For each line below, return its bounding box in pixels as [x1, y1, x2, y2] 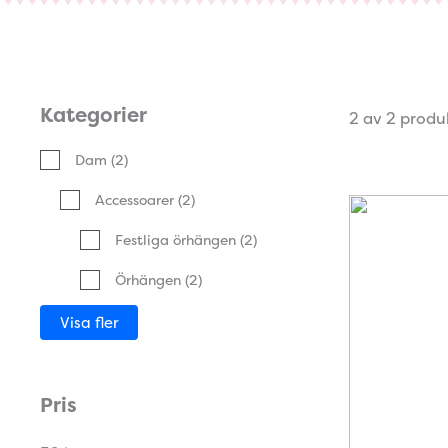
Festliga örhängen [115, 230, 236, 250]
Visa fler [60, 312, 118, 334]
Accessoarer [95, 190, 174, 210]
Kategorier [40, 101, 147, 129]
